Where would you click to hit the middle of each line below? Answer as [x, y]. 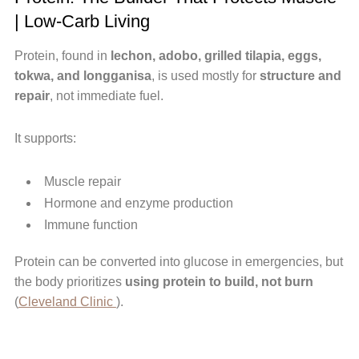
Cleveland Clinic [67, 301]
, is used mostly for [205, 75]
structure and [300, 75]
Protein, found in [62, 55]
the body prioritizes [69, 281]
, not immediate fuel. [106, 95]
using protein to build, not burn [219, 281]
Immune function [91, 224]
